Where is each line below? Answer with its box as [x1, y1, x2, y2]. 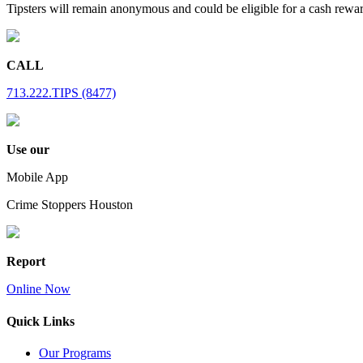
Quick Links [6, 314, 75, 328]
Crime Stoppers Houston [6, 198, 133, 212]
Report [6, 254, 45, 269]
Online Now [6, 282, 70, 297]
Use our [6, 143, 49, 157]
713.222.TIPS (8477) [6, 86, 116, 100]
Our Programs [39, 345, 111, 360]
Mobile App [6, 170, 68, 185]
